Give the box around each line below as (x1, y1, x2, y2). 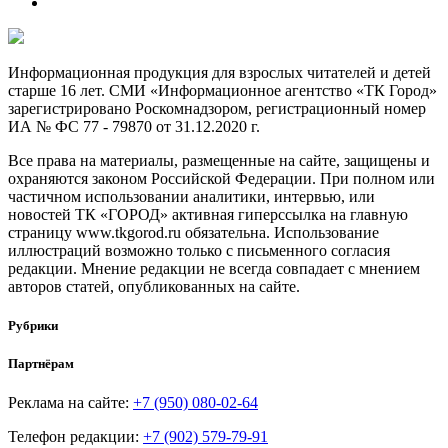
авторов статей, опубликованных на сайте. (8, 277, 300, 295)
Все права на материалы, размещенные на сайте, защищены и (8, 151, 430, 169)
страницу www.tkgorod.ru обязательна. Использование (8, 223, 379, 241)
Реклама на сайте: (8, 394, 133, 412)
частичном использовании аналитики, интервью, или (8, 187, 375, 205)
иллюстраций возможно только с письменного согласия (8, 241, 390, 259)
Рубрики (8, 317, 58, 333)
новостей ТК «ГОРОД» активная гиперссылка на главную (8, 205, 408, 223)
